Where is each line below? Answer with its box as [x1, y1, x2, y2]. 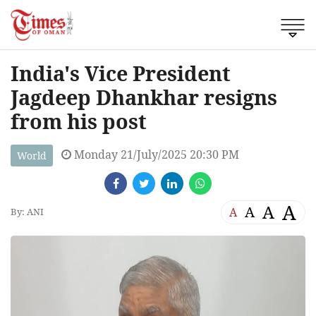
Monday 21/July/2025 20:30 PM [71, 146, 239, 162]
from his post [11, 107, 147, 135]
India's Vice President [11, 59, 231, 87]
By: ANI [11, 205, 44, 219]
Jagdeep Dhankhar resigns [11, 83, 277, 111]
